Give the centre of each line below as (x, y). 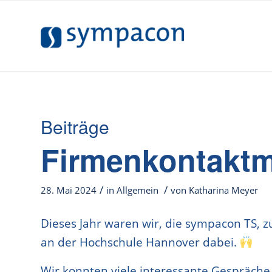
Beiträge (75, 127)
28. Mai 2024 (69, 190)
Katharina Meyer (223, 190)
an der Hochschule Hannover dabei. (140, 243)
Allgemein (138, 190)
